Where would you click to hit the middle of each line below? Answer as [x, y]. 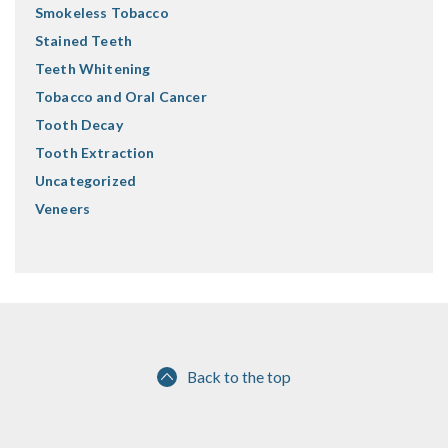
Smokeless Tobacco [102, 12]
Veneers [63, 208]
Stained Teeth [84, 40]
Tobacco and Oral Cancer [121, 96]
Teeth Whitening [93, 68]
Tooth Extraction [95, 152]
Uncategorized [86, 180]
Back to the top [239, 376]
